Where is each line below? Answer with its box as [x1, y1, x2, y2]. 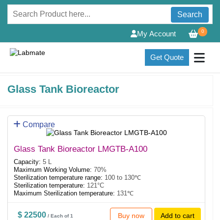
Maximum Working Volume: [14, 166, 92, 173]
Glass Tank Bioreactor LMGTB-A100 [14, 144, 147, 154]
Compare [21, 120, 55, 129]
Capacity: [14, 158, 41, 165]
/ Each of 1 [46, 213, 74, 219]
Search [177, 10, 202, 19]
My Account [137, 29, 176, 38]
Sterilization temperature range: [14, 174, 103, 181]
